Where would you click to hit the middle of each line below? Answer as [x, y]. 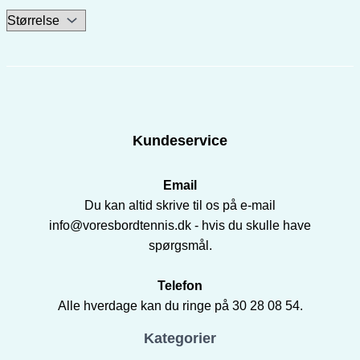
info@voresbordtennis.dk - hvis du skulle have [180, 226]
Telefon [180, 286]
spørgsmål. [180, 246]
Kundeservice [180, 141]
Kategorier [180, 339]
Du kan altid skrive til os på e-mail [180, 206]
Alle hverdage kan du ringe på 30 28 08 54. [180, 306]
